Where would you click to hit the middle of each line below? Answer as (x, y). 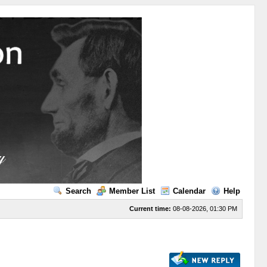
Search (78, 191)
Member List (132, 191)
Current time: (150, 209)
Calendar (189, 191)
